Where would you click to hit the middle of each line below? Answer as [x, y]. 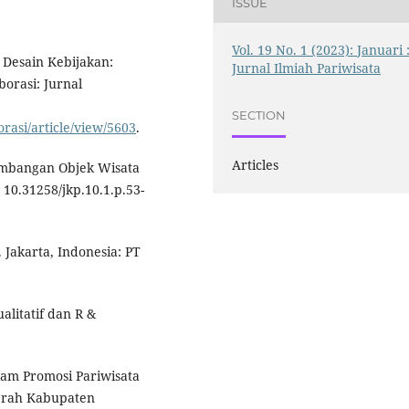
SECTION [259, 115]
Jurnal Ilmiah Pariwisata [307, 68]
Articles [256, 164]
